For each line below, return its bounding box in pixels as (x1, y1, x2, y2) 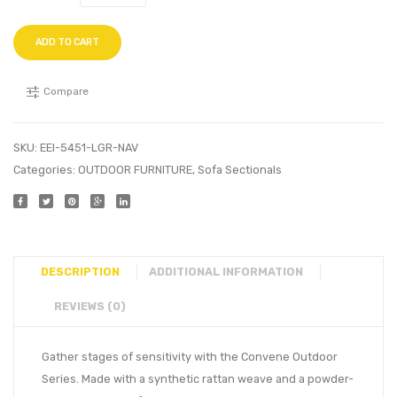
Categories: (13, 162, 78, 176)
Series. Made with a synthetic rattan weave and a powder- (42, 371, 354, 385)
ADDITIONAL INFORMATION (149, 264, 303, 278)
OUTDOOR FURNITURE (78, 162, 192, 176)
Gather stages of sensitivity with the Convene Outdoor (42, 349, 338, 363)
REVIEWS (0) (54, 299, 126, 313)
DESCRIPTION (41, 264, 120, 278)
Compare (43, 84, 89, 97)
